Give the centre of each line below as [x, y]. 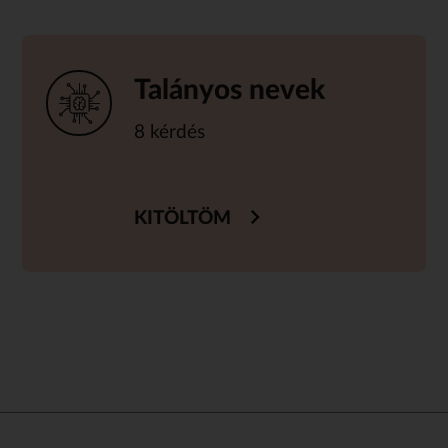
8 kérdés [170, 133]
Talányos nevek [230, 90]
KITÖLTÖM [183, 219]
